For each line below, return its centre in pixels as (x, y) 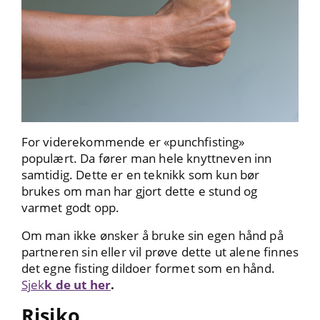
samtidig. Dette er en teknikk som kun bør (140, 174)
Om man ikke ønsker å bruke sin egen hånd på (152, 235)
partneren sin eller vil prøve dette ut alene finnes (160, 251)
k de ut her (78, 284)
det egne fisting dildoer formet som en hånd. (148, 268)
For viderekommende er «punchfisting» (133, 141)
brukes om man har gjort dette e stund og (139, 191)
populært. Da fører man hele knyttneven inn (146, 158)
